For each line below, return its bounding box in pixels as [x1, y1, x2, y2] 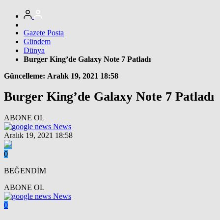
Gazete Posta [24, 28, 64, 37]
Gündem [24, 37, 51, 46]
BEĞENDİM [4, 166, 46, 175]
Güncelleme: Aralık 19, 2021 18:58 [4, 71, 118, 80]
